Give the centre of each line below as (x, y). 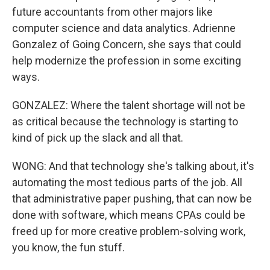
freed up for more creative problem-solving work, (129, 231)
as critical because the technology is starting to (125, 121)
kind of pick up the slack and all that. (98, 138)
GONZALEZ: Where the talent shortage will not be (129, 105)
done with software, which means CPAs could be (129, 215)
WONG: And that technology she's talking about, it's (133, 166)
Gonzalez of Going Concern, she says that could (127, 44)
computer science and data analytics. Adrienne (124, 28)
